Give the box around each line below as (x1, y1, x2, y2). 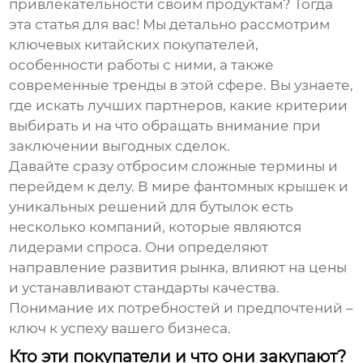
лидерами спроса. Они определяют (9, 239, 269, 256)
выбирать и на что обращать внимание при (9, 117, 322, 135)
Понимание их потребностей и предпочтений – (9, 300, 354, 317)
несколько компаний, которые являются (9, 219, 302, 236)
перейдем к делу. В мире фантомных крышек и (9, 178, 349, 195)
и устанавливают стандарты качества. (9, 280, 280, 297)
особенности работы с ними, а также (9, 57, 275, 74)
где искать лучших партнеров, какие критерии (9, 97, 348, 114)
